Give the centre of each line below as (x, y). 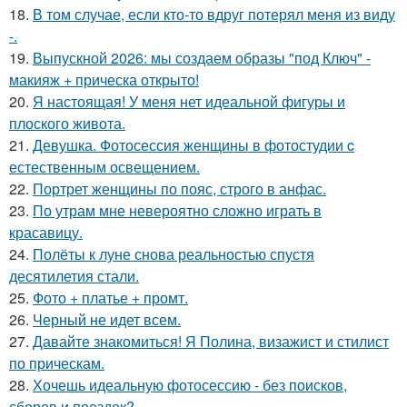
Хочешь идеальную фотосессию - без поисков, (190, 384)
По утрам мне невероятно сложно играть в (177, 210)
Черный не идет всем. (107, 319)
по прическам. (57, 362)
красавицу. (46, 232)
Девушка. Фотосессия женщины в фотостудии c (194, 144)
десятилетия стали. (74, 275)
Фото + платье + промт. (110, 297)
